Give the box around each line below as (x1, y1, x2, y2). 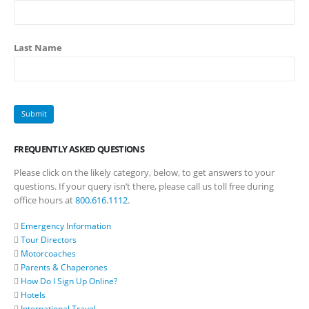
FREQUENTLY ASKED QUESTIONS (14, 142, 145, 155)
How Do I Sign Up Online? (21, 275, 117, 288)
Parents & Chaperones (21, 261, 108, 274)
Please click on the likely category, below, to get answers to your (14, 166, 275, 179)
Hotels (21, 289, 46, 301)
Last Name (14, 41, 62, 54)
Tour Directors (21, 234, 77, 246)
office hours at (14, 193, 75, 206)
